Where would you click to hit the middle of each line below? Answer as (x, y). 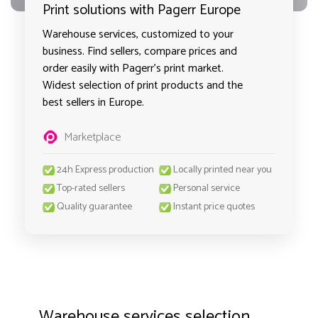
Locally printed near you (223, 170)
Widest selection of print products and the (143, 86)
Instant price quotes (214, 207)
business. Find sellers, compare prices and (140, 51)
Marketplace (92, 137)
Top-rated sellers (91, 188)
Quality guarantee (94, 207)
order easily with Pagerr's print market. (133, 68)
